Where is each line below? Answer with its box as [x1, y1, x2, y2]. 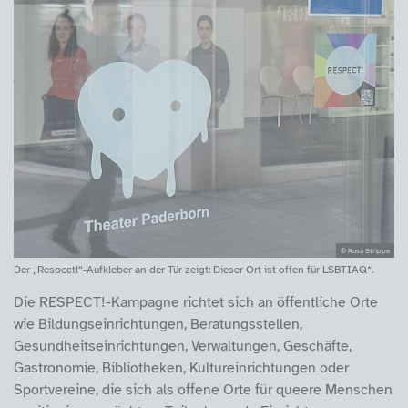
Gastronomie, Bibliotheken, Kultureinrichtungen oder [14, 358, 349, 377]
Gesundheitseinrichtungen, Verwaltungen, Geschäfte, [14, 336, 352, 355]
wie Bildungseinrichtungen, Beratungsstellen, [14, 314, 302, 333]
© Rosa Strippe [341, 245, 390, 255]
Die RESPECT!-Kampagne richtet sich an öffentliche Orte [14, 292, 378, 311]
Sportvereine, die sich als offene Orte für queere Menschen [14, 380, 393, 399]
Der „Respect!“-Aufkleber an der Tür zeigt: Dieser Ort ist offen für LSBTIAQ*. [14, 262, 373, 276]
